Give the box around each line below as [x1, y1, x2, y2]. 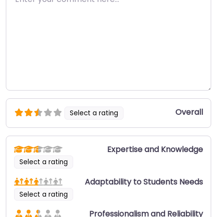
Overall [175, 107, 203, 118]
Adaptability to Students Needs [85, 176, 203, 187]
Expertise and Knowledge [107, 143, 203, 155]
